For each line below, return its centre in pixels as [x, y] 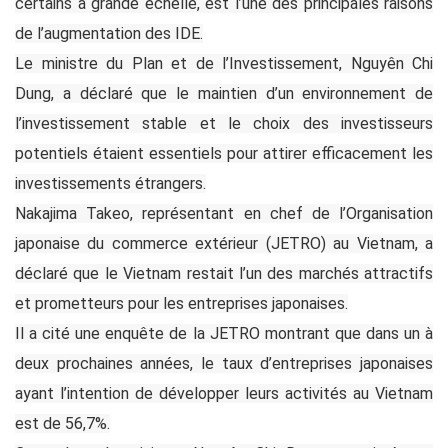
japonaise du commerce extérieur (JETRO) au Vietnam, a [224, 243]
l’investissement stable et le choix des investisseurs [224, 123]
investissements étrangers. [110, 183]
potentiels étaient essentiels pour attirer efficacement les [224, 153]
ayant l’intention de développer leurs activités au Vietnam [224, 393]
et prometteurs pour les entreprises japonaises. [181, 303]
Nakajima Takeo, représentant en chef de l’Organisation [224, 213]
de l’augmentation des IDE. [109, 33]
